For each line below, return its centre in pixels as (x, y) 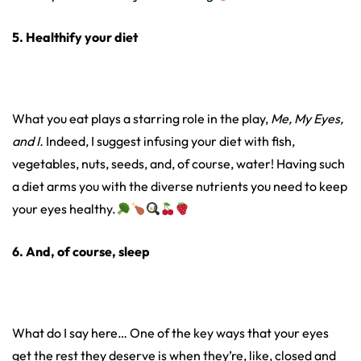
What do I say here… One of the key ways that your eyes (170, 333)
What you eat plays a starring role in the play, (141, 119)
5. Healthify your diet (75, 37)
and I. (28, 141)
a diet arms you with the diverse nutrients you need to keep (180, 187)
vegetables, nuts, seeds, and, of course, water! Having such (178, 164)
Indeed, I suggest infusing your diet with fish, (169, 141)
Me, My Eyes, (307, 119)
